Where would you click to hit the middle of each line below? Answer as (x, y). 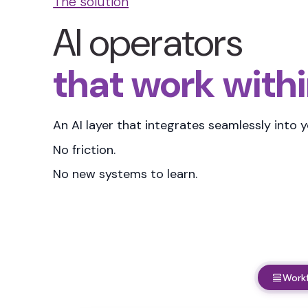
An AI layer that (99, 125)
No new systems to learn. (125, 174)
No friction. (85, 150)
